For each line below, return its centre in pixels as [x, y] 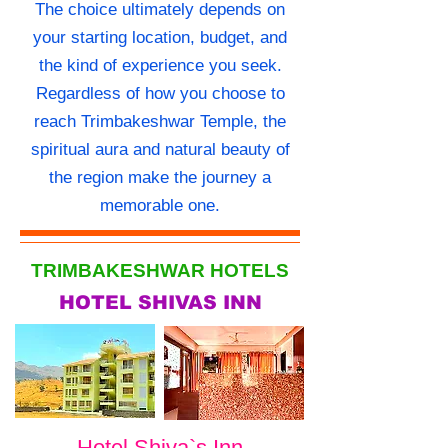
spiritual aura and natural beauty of [160, 150]
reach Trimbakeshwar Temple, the [160, 122]
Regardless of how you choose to [160, 94]
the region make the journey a [160, 178]
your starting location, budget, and [160, 38]
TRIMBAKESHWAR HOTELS [160, 271]
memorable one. [160, 206]
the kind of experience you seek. [160, 66]
